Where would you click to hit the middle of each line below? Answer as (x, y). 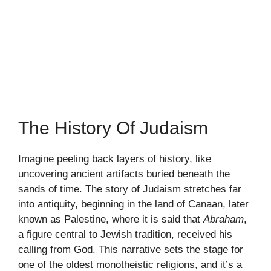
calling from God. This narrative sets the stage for (131, 249)
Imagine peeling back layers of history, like (115, 158)
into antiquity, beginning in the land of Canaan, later (133, 204)
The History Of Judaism (113, 128)
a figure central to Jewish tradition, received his (125, 234)
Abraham (224, 219)
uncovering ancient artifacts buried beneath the (124, 174)
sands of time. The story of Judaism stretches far (130, 189)
